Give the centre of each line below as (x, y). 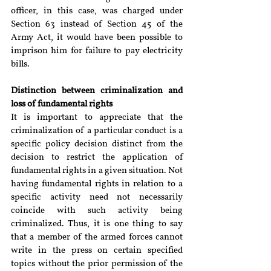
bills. (20, 64)
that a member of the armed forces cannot (97, 237)
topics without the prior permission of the (97, 264)
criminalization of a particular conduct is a (97, 131)
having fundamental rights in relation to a (97, 184)
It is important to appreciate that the (97, 118)
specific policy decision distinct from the (97, 144)
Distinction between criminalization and (97, 91)
